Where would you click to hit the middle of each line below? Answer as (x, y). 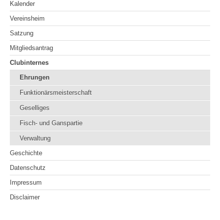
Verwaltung (35, 138)
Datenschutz (28, 168)
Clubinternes (29, 63)
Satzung (22, 33)
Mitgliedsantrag (31, 48)
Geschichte (26, 153)
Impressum (26, 183)
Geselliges (35, 108)
